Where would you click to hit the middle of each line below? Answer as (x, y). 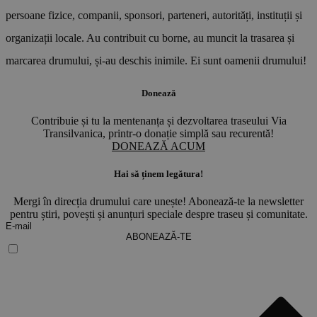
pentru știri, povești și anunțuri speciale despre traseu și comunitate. (158, 214)
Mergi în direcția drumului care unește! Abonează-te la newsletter (158, 202)
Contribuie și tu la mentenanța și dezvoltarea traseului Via (158, 121)
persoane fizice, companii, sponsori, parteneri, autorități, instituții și (154, 15)
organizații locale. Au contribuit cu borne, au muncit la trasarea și (150, 38)
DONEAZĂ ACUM (158, 146)
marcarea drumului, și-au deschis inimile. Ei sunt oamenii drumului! (156, 60)
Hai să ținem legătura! (158, 174)
